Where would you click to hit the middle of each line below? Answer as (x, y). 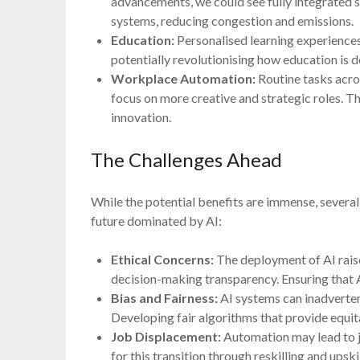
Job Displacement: (166, 336)
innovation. (141, 117)
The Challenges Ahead (187, 159)
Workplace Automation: (184, 78)
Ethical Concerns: (163, 259)
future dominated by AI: (157, 220)
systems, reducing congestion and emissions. (233, 20)
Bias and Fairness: (165, 297)
